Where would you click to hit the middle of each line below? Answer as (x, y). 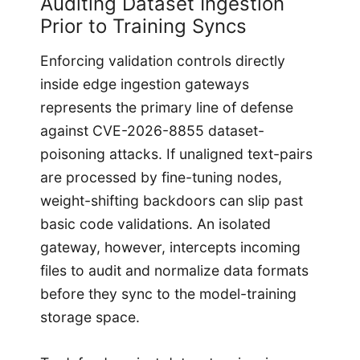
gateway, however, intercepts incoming (170, 247)
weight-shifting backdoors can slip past (172, 201)
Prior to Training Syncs (143, 26)
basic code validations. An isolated (155, 224)
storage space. (90, 317)
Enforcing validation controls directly (163, 61)
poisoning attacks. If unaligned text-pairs (176, 154)
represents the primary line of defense (167, 108)
